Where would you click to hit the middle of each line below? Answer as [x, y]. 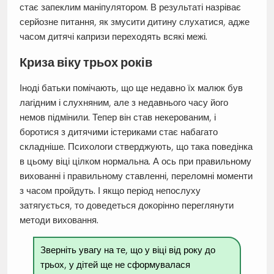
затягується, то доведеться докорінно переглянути [126, 205]
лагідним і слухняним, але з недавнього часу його [124, 102]
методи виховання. [59, 220]
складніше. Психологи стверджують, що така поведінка [136, 146]
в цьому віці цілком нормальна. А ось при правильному [135, 161]
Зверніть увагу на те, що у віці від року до [128, 250]
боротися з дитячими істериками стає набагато [118, 131]
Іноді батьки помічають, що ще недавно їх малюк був [131, 87]
